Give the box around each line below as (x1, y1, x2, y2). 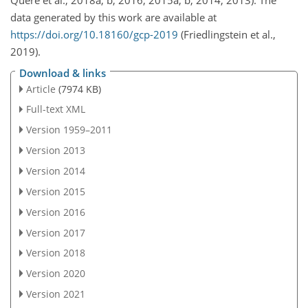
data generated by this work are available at (10, 10, 217, 24)
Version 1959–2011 (25, 123, 112, 137)
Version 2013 (25, 144, 85, 157)
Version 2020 (25, 267, 85, 280)
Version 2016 (25, 205, 85, 219)
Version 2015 (25, 184, 85, 198)
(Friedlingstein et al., (178, 27, 276, 41)
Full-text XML (25, 102, 85, 116)
